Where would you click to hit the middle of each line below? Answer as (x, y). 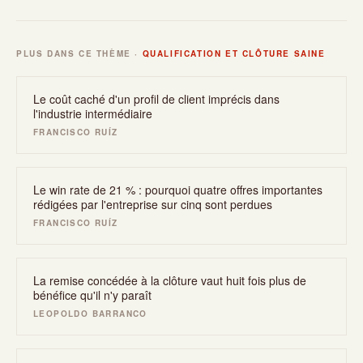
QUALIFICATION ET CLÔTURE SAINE (234, 53)
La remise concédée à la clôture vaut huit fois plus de (170, 280)
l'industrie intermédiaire (93, 113)
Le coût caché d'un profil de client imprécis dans (156, 99)
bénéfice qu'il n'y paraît (92, 295)
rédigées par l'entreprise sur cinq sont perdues (153, 204)
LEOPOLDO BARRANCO (90, 314)
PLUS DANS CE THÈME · (79, 53)
